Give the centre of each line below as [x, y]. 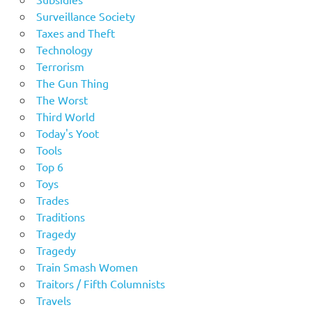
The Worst [62, 100]
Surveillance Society [85, 16]
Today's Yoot [67, 133]
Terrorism [60, 67]
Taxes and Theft [75, 33]
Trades [52, 200]
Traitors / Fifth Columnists [100, 284]
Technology [64, 50]
